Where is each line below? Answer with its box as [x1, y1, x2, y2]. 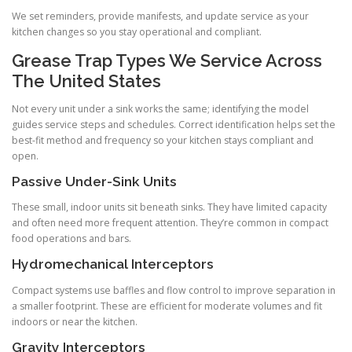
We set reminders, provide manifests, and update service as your [12, 9, 309, 23]
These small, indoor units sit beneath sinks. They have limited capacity [12, 200, 327, 214]
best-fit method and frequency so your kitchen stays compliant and [12, 134, 313, 148]
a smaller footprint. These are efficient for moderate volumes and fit [12, 299, 322, 313]
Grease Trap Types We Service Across [12, 49, 322, 71]
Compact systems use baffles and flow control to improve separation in [12, 283, 335, 297]
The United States [12, 70, 161, 91]
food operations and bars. [12, 232, 131, 246]
